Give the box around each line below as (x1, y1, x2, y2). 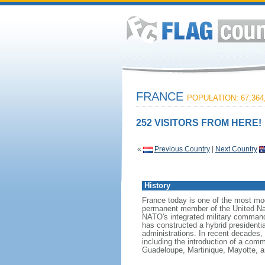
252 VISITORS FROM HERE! (135, 118, 261, 128)
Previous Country (154, 145, 210, 153)
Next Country (215, 145, 257, 153)
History (144, 181, 170, 190)
